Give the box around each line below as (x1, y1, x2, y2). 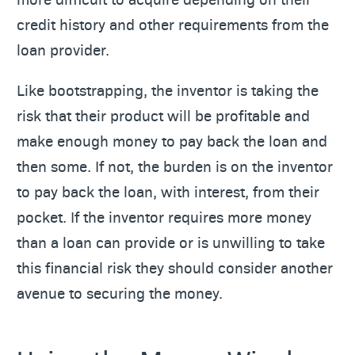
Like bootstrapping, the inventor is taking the (17, 79, 319, 100)
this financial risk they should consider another (17, 257, 333, 277)
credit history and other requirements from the (17, 13, 329, 34)
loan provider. (17, 39, 109, 59)
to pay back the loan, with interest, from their (17, 181, 319, 201)
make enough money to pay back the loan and (17, 130, 327, 151)
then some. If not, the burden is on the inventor (17, 155, 333, 176)
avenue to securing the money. (17, 282, 223, 303)
